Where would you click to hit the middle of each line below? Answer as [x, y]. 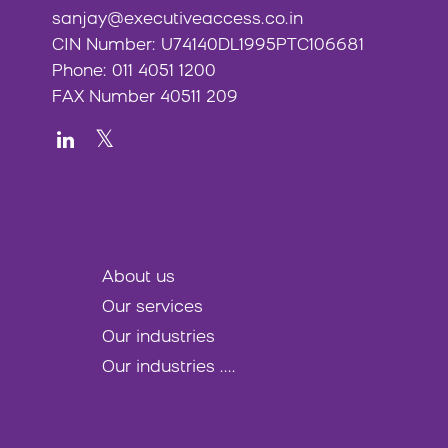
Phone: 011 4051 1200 [134, 72]
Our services [152, 308]
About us [138, 278]
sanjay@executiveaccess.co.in [177, 20]
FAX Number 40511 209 [145, 98]
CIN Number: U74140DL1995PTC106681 [208, 46]
